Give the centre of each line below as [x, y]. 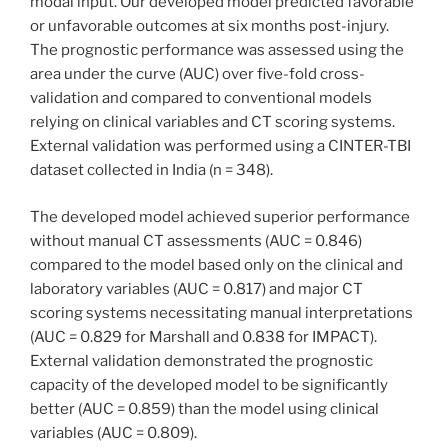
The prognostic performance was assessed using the [217, 50]
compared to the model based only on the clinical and [216, 264]
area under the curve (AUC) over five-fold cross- [197, 74]
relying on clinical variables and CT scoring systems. [212, 122]
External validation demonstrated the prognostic [201, 360]
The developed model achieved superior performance [220, 216]
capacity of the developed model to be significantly [209, 384]
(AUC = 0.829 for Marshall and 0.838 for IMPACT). [203, 336]
